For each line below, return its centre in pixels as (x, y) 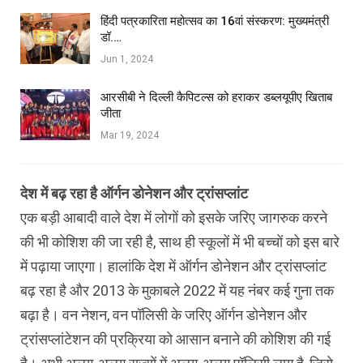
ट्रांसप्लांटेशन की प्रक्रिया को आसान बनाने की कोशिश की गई (175, 339)
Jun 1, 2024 (127, 59)
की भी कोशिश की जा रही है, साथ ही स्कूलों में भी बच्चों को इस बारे (180, 241)
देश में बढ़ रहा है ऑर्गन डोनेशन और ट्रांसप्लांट (134, 193)
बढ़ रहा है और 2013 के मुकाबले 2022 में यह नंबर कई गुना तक (177, 290)
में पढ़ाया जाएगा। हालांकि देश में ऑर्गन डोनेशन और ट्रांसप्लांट (173, 266)
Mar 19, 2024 (130, 135)
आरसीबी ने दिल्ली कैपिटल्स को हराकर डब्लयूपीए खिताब (216, 97)
